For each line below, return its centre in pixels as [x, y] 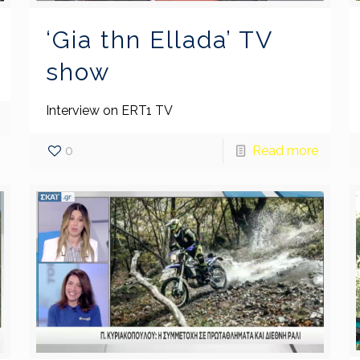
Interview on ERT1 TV [109, 110]
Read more [286, 150]
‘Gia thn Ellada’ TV [159, 39]
